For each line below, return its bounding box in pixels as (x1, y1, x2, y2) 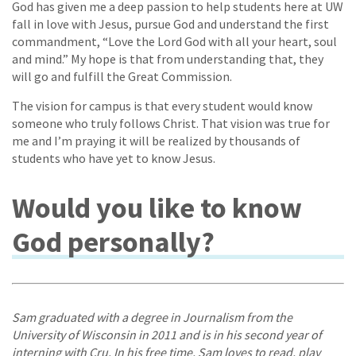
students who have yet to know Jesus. (12, 149, 215, 166)
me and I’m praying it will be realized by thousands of (12, 132, 300, 149)
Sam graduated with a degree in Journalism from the (12, 308, 292, 325)
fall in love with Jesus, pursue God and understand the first (12, 15, 329, 32)
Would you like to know (12, 189, 302, 226)
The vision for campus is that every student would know (12, 97, 312, 114)
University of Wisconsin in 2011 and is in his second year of (12, 326, 322, 342)
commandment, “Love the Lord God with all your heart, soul (12, 33, 337, 49)
